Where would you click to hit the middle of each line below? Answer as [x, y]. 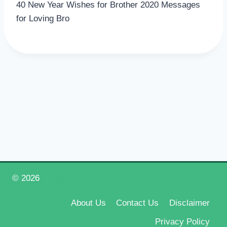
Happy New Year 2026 [84, 178]
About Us [89, 203]
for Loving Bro [43, 18]
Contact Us [138, 203]
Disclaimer [189, 203]
